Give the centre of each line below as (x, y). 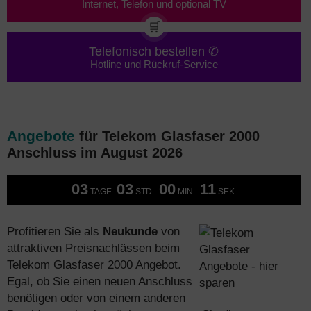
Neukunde (130, 231)
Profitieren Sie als (55, 231)
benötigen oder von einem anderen (96, 298)
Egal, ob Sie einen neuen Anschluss (100, 281)
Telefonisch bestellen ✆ (154, 51)
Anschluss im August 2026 (95, 153)
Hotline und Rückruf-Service (154, 65)
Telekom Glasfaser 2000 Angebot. (94, 264)
